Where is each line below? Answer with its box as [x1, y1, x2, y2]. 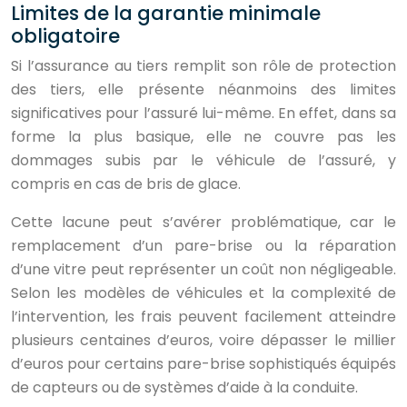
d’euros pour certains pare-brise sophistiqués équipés [11, 353, 396, 374]
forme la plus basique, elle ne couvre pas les [11, 126, 396, 147]
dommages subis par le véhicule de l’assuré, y [11, 150, 396, 171]
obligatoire [11, 23, 120, 49]
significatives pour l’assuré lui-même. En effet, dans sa [11, 103, 396, 124]
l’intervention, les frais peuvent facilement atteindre [11, 306, 396, 327]
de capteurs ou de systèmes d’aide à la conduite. [11, 377, 358, 398]
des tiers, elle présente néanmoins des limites [11, 79, 396, 100]
